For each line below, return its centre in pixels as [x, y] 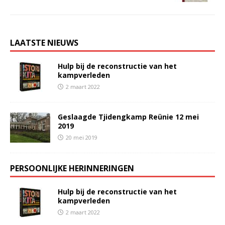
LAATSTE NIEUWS [44, 43]
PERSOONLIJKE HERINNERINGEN [72, 168]
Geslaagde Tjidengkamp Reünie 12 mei [128, 117]
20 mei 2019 [82, 138]
